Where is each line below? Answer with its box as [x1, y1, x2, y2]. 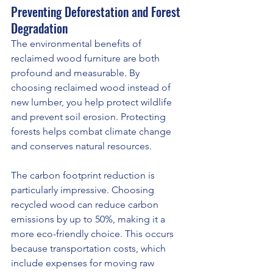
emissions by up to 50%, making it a [11, 213, 168, 225]
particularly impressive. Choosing [11, 184, 157, 196]
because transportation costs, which [11, 243, 168, 255]
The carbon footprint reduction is [11, 169, 157, 182]
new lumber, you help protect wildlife [11, 96, 174, 108]
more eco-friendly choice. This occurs [11, 228, 176, 240]
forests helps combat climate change [11, 126, 174, 138]
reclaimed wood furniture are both [11, 52, 162, 65]
